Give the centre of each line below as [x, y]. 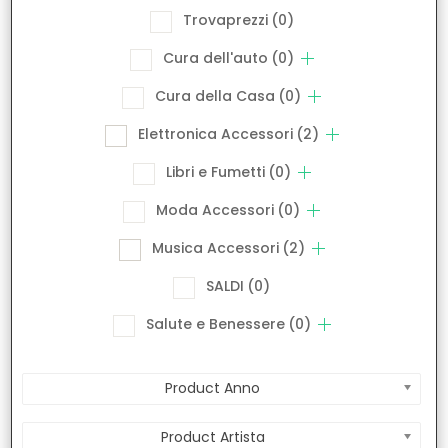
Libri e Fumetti [215, 172]
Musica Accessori [215, 248]
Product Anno [212, 388]
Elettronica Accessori [215, 134]
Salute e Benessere [215, 324]
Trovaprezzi [225, 20]
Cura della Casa [215, 96]
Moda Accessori [215, 210]
